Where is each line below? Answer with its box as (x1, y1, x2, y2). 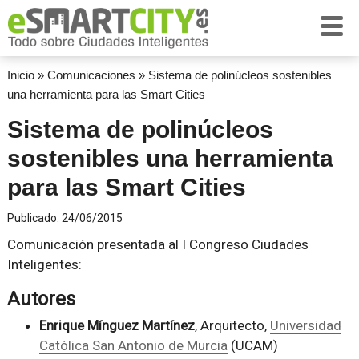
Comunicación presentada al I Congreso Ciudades (6, 236, 309, 252)
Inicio (6, 68, 34, 82)
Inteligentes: (6, 256, 82, 272)
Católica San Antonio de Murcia (38, 337, 228, 353)
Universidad (269, 317, 341, 333)
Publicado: (6, 212, 62, 224)
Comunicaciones (46, 68, 135, 82)
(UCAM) (227, 337, 278, 353)
